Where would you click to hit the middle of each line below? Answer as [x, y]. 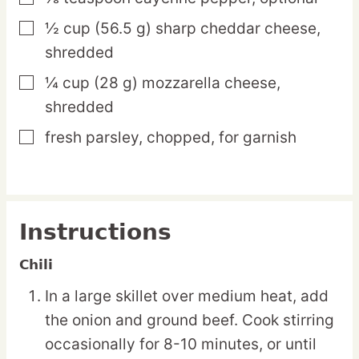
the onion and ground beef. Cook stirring [190, 321]
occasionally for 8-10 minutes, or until [181, 345]
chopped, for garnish [222, 138]
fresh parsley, [94, 138]
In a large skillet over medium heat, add [187, 296]
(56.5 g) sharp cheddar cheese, [208, 29]
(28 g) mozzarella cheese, [187, 83]
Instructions [95, 232]
